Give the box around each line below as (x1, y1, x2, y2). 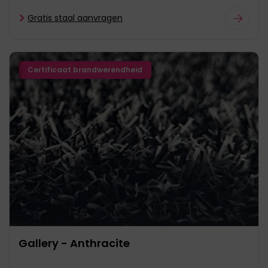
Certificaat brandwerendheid (28, 64, 142, 75)
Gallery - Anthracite (19, 235, 130, 251)
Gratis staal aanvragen (28, 11, 123, 24)
